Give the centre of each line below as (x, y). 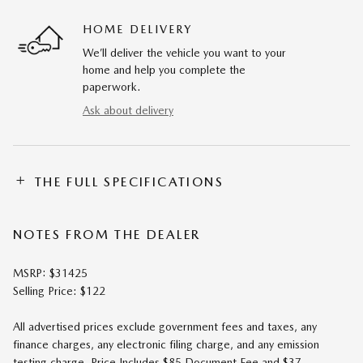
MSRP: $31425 (50, 273)
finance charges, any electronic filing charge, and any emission (166, 344)
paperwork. (111, 86)
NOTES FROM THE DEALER (107, 234)
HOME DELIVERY (138, 29)
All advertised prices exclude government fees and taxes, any (165, 326)
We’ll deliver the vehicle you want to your (184, 52)
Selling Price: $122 (59, 290)
